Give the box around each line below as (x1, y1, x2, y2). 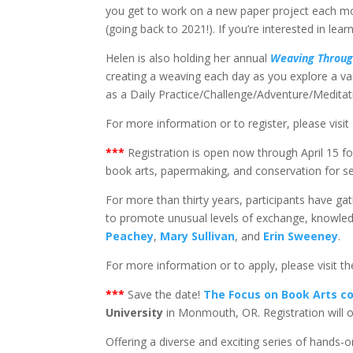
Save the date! (128, 287, 204, 302)
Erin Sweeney (263, 229, 339, 243)
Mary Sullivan (160, 229, 236, 243)
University (106, 305, 164, 320)
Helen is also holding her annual (106, 50, 271, 65)
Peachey (106, 229, 154, 243)
